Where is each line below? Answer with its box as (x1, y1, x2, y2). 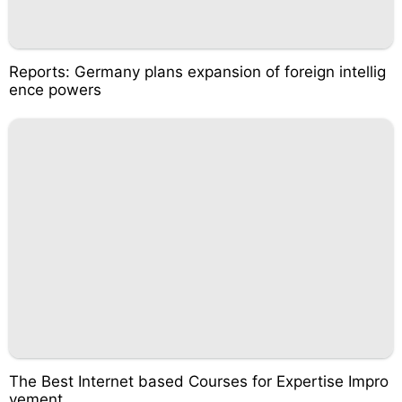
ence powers (9, 80, 101, 99)
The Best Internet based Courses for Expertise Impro (9, 372, 389, 390)
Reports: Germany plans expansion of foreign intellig (9, 62, 386, 81)
